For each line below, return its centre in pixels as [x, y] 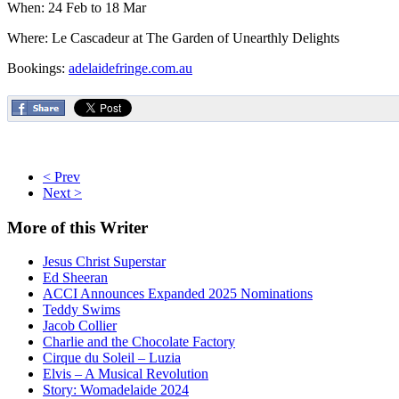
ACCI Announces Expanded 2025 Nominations [178, 294]
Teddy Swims [81, 310]
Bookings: [38, 68]
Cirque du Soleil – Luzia [112, 358]
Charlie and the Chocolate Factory [139, 342]
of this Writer [97, 227]
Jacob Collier [80, 326]
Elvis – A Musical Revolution [126, 374]
